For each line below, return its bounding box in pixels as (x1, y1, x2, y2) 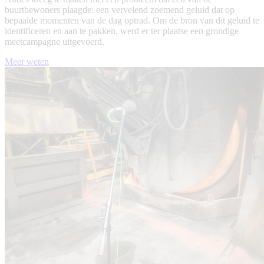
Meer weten (5, 57, 49, 67)
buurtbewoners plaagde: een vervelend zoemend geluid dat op (5, 5, 235, 15)
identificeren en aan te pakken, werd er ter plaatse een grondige (5, 26, 239, 37)
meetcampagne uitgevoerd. (5, 37, 104, 47)
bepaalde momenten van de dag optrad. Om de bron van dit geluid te (5, 15, 259, 26)
